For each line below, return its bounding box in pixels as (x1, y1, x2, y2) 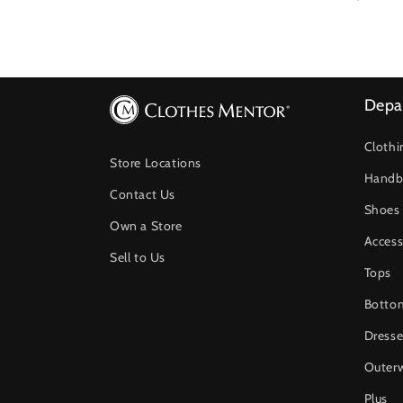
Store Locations (110, 155, 201, 172)
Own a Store (110, 218, 183, 235)
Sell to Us (110, 249, 166, 266)
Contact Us (110, 186, 175, 203)
